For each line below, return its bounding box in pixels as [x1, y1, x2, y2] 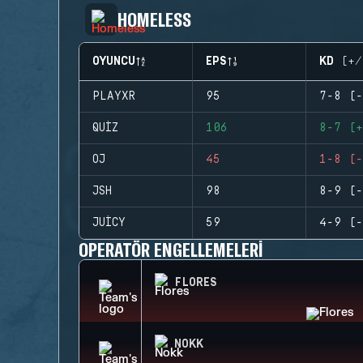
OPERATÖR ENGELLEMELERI [79, 237, 264, 261]
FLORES [174, 276, 217, 289]
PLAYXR [92, 90, 135, 103]
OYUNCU [92, 55, 135, 68]
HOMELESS [117, 7, 192, 31]
